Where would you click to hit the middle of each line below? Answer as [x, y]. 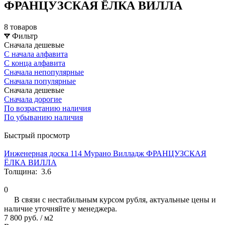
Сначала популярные [40, 81]
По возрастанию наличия [47, 108]
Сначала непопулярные [44, 72]
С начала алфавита [36, 54]
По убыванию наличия [43, 117]
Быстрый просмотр [37, 135]
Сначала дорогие [33, 99]
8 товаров [21, 27]
